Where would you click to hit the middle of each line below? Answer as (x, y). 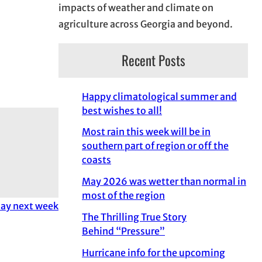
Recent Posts (153, 61)
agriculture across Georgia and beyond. (146, 24)
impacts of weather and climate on (136, 8)
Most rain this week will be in (146, 132)
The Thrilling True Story (134, 217)
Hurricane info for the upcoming (154, 252)
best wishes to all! (122, 110)
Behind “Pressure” (123, 231)
